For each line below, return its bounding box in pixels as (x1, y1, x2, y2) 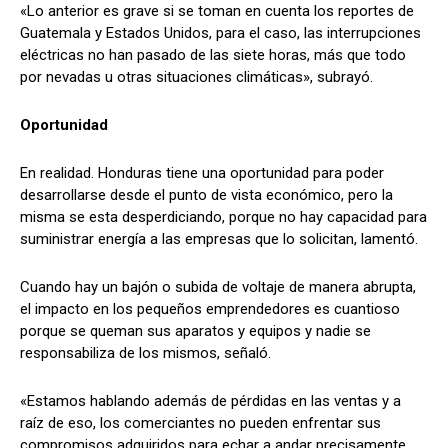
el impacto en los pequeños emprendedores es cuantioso (20, 299, 400, 318)
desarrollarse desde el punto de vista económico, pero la (20, 185, 393, 204)
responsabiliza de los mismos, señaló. (20, 343, 271, 362)
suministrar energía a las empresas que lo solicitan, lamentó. (20, 229, 418, 248)
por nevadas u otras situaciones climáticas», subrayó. (20, 67, 373, 86)
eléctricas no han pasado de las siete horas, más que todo (20, 45, 406, 64)
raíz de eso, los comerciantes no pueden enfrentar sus (20, 413, 381, 432)
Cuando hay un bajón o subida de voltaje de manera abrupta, (20, 277, 416, 296)
